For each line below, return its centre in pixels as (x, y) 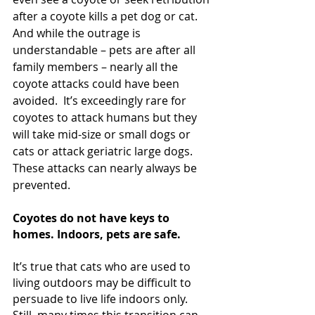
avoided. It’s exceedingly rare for (101, 101)
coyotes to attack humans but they (106, 117)
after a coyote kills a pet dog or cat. (107, 16)
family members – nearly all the (97, 67)
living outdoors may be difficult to (103, 283)
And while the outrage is (78, 33)
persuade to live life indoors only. (103, 299)
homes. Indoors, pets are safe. (97, 234)
